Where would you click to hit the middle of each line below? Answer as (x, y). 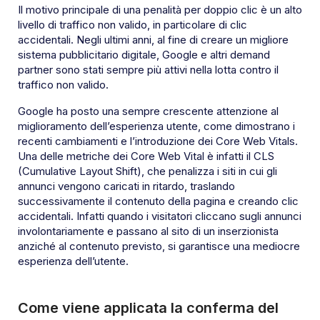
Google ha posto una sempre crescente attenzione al (148, 111)
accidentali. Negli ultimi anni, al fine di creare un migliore (153, 40)
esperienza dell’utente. (73, 261)
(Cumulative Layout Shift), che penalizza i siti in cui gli (147, 171)
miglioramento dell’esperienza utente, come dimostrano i (156, 126)
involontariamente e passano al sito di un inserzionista (148, 231)
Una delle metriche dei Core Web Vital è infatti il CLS (146, 156)
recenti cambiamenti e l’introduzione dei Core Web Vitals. (158, 141)
